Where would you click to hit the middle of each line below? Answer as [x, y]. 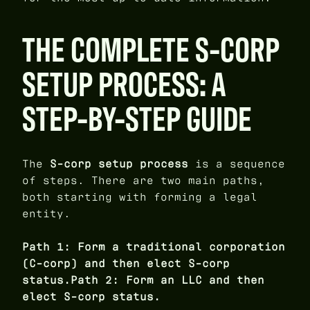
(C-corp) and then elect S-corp [126, 263]
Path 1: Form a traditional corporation [154, 246]
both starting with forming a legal [140, 197]
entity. [46, 213]
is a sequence [237, 163]
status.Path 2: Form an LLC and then [143, 280]
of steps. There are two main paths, [143, 180]
